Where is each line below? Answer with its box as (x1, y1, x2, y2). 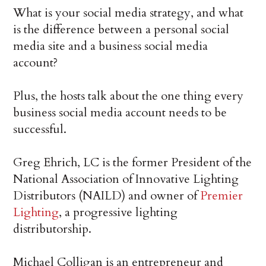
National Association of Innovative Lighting (13, 171, 239, 188)
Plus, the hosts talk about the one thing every (13, 88, 244, 104)
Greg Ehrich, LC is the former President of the (13, 154, 252, 171)
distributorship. (13, 221, 92, 237)
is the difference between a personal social (13, 21, 230, 38)
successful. (13, 121, 67, 138)
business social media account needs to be (13, 104, 227, 121)
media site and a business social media (13, 38, 208, 55)
